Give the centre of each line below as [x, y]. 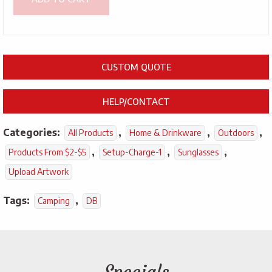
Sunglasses [198, 152]
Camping [54, 200]
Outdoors [236, 132]
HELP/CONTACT [136, 101]
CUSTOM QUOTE [136, 67]
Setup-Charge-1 [132, 152]
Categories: [33, 132]
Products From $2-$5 [47, 152]
